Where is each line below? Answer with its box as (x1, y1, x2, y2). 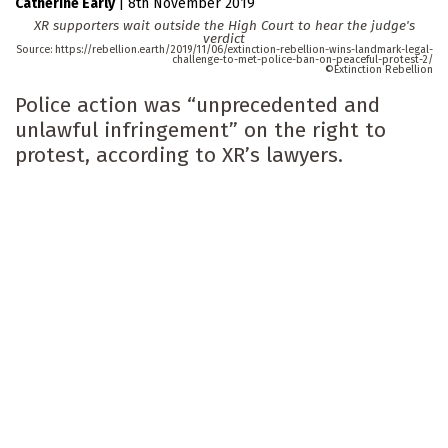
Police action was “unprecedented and (15, 92, 380, 119)
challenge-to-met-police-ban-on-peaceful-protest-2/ (172, 53, 433, 67)
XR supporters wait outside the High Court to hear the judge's (33, 17, 415, 35)
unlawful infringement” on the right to (15, 117, 386, 144)
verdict (203, 30, 245, 48)
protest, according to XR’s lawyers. (15, 142, 343, 169)
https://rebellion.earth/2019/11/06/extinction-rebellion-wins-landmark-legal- (55, 43, 433, 57)
